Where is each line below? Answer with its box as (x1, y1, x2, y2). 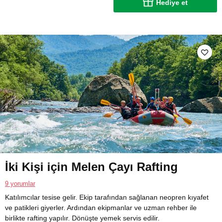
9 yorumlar (5, 179, 35, 187)
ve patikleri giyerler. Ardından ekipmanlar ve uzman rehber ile (5, 203, 197, 212)
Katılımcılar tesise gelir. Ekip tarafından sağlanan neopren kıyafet (5, 193, 209, 201)
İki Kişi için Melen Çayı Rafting (5, 160, 178, 173)
